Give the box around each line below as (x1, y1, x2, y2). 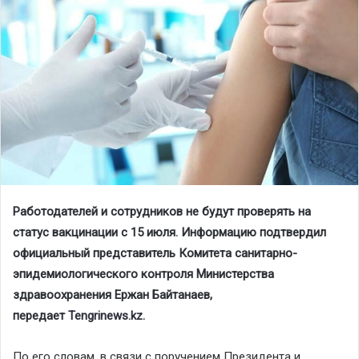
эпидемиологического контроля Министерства (13, 267, 274, 282)
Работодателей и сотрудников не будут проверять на (13, 204, 311, 220)
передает (13, 309, 68, 324)
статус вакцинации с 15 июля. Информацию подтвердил (13, 225, 326, 240)
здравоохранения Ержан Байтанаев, (13, 288, 212, 303)
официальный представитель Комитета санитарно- (13, 246, 297, 261)
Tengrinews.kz (68, 309, 143, 324)
